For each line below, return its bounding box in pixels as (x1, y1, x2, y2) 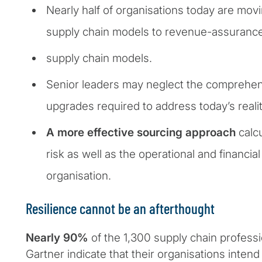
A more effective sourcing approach (46, 126, 236, 140)
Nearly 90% (26, 231, 88, 245)
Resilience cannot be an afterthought (26, 199, 215, 218)
